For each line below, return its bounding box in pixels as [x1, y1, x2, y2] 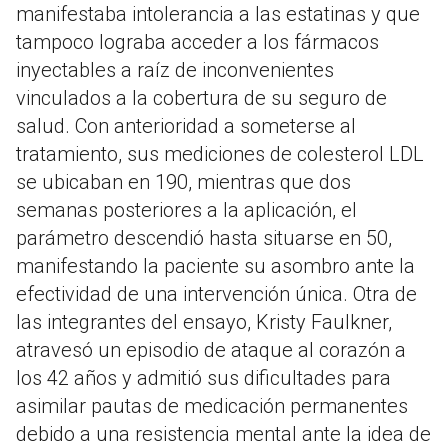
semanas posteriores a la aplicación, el [16, 198, 357, 223]
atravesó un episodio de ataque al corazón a [16, 338, 406, 363]
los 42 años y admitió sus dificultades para [16, 366, 391, 391]
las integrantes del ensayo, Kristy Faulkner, [16, 310, 392, 335]
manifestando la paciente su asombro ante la [16, 254, 415, 279]
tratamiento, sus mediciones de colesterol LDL [16, 142, 424, 167]
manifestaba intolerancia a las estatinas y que [16, 2, 420, 27]
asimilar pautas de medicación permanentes [16, 394, 408, 419]
